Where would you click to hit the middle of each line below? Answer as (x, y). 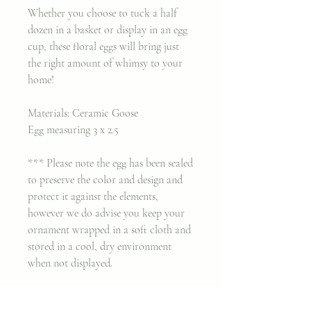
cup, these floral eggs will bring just (103, 46)
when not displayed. (70, 263)
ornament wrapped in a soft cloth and (109, 229)
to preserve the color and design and (105, 179)
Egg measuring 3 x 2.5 (73, 129)
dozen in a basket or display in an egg (108, 30)
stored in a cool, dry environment (100, 246)
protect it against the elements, (93, 196)
